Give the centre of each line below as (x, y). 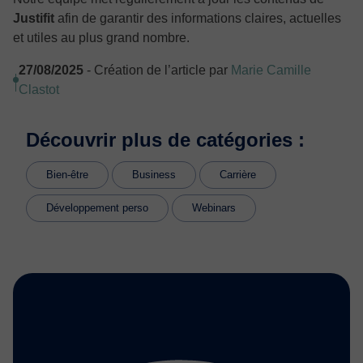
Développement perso (97, 207)
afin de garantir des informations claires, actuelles (198, 18)
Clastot (39, 89)
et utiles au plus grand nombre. (101, 37)
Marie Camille (271, 70)
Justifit (34, 18)
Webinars (214, 207)
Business (154, 174)
